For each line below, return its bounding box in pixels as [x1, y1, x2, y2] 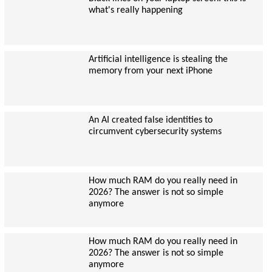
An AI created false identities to [88, 115, 212, 125]
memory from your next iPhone [88, 66, 212, 76]
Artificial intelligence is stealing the [88, 55, 228, 64]
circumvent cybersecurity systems [88, 127, 222, 137]
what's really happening [88, 5, 183, 15]
